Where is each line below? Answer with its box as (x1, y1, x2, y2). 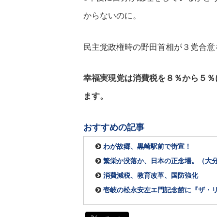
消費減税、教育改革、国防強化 (103, 171, 198, 180)
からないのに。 (83, 11, 141, 21)
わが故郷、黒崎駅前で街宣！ (103, 142, 191, 151)
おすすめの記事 (83, 121, 144, 133)
